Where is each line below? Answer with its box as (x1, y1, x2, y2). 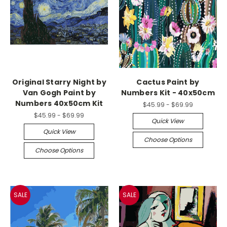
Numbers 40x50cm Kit (15, 98, 103, 109)
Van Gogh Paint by (22, 88, 96, 98)
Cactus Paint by (136, 77, 200, 88)
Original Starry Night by (12, 77, 106, 88)
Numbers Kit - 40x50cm (121, 88, 215, 98)
